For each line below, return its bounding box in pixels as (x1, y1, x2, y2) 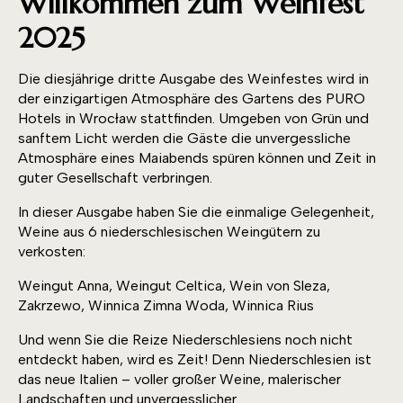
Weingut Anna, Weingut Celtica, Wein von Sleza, (18, 277, 330, 295)
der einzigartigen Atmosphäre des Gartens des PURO (18, 90, 365, 108)
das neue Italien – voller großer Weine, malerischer (18, 371, 341, 389)
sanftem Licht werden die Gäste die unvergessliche (18, 130, 351, 148)
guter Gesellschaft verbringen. (18, 169, 212, 187)
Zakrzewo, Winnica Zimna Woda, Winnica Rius (18, 297, 314, 315)
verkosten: (18, 243, 85, 261)
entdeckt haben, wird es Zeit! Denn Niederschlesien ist (18, 351, 372, 369)
